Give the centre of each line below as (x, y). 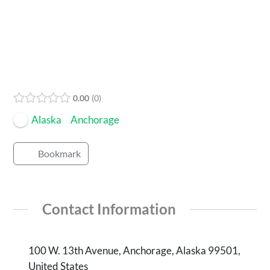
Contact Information (109, 209)
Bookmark (60, 153)
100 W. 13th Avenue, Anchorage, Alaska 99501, (135, 251)
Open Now (37, 79)
